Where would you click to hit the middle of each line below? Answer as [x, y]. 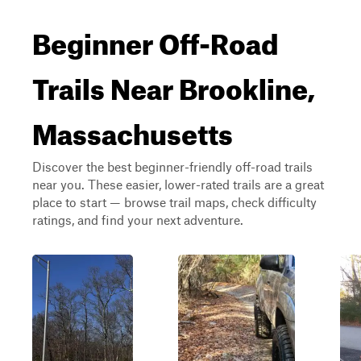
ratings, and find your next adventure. [138, 220]
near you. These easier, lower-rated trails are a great [178, 184]
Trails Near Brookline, [174, 84]
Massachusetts [133, 129]
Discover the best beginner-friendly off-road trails [172, 166]
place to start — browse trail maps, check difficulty [174, 202]
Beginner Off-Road [155, 39]
